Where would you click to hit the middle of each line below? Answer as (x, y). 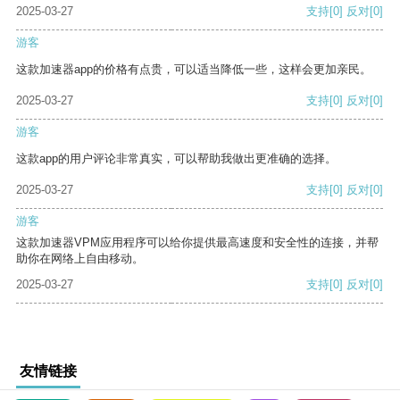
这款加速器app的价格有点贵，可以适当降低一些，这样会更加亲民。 (194, 70)
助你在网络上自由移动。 (80, 259)
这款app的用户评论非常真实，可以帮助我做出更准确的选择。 (176, 159)
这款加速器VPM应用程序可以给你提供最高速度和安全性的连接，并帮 (197, 243)
